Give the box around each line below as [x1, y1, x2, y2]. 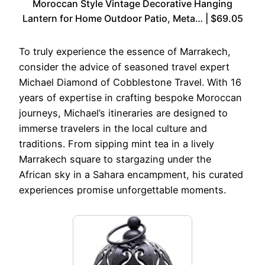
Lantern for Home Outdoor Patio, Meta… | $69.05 [22, 12, 243, 25]
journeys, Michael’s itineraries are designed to [19, 107, 228, 119]
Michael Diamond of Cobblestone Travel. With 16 [19, 76, 241, 89]
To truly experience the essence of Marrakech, [19, 46, 231, 58]
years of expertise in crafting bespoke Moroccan [19, 92, 242, 104]
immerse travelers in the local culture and [19, 122, 207, 135]
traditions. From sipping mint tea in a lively [19, 138, 214, 150]
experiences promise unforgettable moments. [19, 184, 226, 196]
